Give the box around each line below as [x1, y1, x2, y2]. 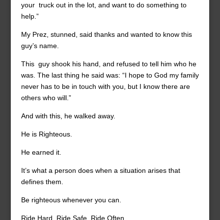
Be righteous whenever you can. [21, 196, 121, 204]
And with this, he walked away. [21, 112, 115, 120]
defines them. [21, 178, 63, 186]
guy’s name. [21, 42, 59, 50]
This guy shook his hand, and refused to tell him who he [21, 60, 198, 68]
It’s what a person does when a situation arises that [21, 166, 180, 174]
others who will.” [21, 94, 71, 102]
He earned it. [21, 148, 61, 156]
